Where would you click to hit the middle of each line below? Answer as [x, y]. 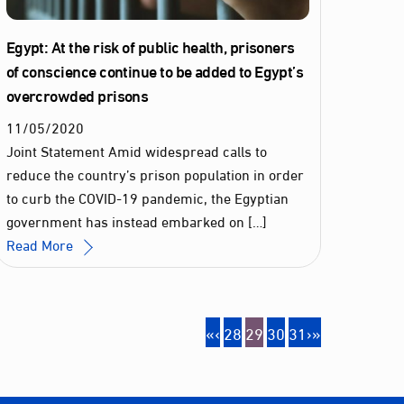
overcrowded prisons [77, 95]
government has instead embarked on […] [136, 221]
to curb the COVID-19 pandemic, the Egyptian [147, 197]
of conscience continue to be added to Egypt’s [155, 71]
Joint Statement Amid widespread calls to [136, 151]
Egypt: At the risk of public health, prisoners [150, 46]
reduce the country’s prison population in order [155, 174]
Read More [39, 244]
